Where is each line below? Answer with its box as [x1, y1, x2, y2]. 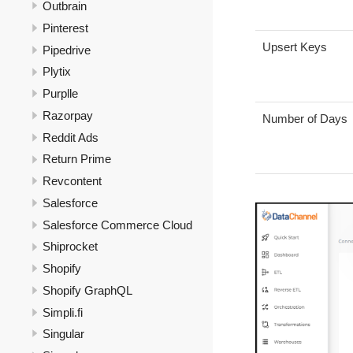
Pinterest [43, 21, 88, 35]
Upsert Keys [262, 39, 327, 54]
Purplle [43, 87, 78, 101]
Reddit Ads [43, 130, 98, 144]
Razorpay [43, 108, 93, 122]
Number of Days [262, 111, 347, 125]
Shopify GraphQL [43, 283, 132, 297]
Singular [43, 327, 84, 341]
